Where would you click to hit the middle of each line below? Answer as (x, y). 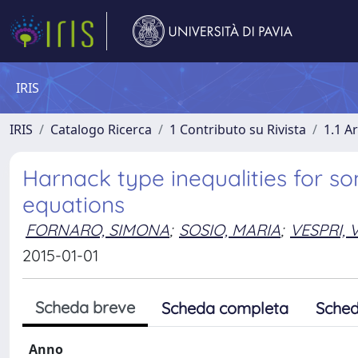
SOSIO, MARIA (230, 230)
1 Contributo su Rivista (238, 129)
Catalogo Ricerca (101, 129)
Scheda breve (85, 307)
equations (74, 204)
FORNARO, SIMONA (97, 230)
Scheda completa (225, 308)
